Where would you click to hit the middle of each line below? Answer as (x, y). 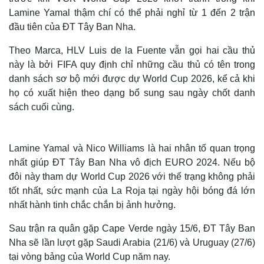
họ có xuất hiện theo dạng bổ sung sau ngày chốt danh (132, 93)
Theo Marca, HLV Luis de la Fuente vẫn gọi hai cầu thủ (132, 50)
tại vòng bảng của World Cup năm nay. (91, 256)
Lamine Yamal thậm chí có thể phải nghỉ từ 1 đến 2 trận (132, 12)
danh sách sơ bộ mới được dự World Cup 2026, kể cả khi (132, 78)
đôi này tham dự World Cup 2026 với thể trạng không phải (132, 176)
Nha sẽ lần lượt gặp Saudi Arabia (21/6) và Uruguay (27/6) (132, 242)
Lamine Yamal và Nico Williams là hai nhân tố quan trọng (132, 148)
